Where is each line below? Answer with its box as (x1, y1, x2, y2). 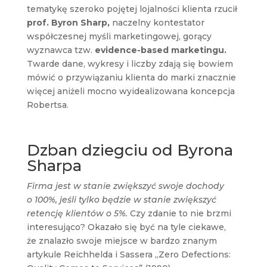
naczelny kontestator (109, 17, 204, 28)
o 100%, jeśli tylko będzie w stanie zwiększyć (26, 194, 216, 205)
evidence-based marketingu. (94, 44, 226, 55)
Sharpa (26, 156, 82, 175)
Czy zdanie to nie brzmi (127, 207, 231, 219)
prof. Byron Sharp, (26, 17, 110, 28)
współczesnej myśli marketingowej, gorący (26, 30, 212, 42)
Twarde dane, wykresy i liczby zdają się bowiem (26, 58, 233, 69)
